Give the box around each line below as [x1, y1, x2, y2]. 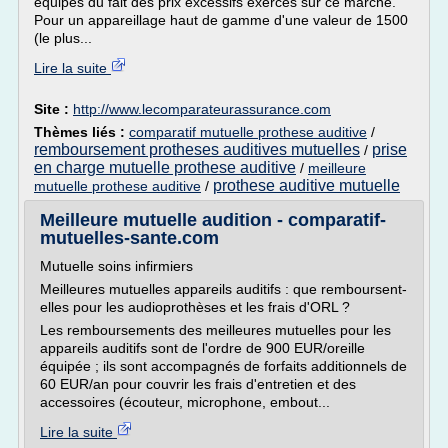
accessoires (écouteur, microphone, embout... [40, 394, 330, 410]
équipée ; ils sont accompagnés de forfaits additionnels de [40, 358, 407, 374]
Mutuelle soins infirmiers [40, 258, 193, 274]
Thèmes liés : [34, 124, 129, 140]
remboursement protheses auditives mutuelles [34, 141, 360, 158]
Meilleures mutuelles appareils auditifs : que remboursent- [40, 281, 407, 297]
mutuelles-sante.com [40, 228, 219, 248]
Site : [34, 101, 73, 117]
